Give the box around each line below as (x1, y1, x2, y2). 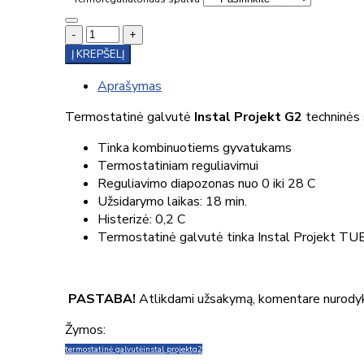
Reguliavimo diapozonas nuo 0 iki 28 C (97, 174, 315, 193)
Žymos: (65, 320, 106, 339)
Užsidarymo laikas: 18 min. (97, 192, 247, 210)
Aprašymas (97, 76, 162, 95)
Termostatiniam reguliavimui (97, 156, 258, 175)
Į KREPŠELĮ (71, 46, 124, 62)
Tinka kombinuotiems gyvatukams (97, 138, 292, 157)
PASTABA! (65, 289, 139, 308)
